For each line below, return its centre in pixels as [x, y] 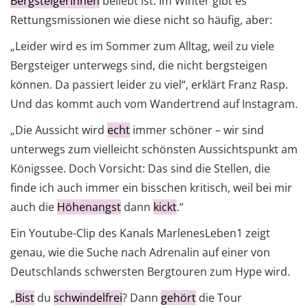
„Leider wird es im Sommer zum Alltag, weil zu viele [142, 46]
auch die [34, 207]
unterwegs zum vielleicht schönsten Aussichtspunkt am [154, 150]
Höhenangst [89, 207]
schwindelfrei [88, 298]
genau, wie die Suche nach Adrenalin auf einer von [140, 253]
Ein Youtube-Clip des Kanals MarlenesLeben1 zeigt [140, 233]
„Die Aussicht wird [59, 130]
